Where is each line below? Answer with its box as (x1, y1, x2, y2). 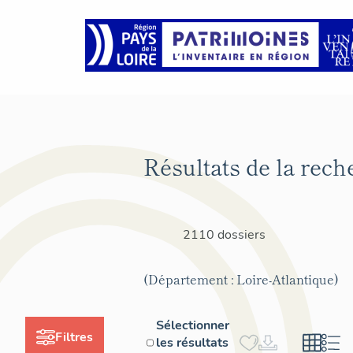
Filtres (55, 328, 93, 346)
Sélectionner (156, 316, 230, 334)
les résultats (156, 333, 229, 351)
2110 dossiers (183, 225, 266, 243)
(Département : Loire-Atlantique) (143, 269, 339, 288)
